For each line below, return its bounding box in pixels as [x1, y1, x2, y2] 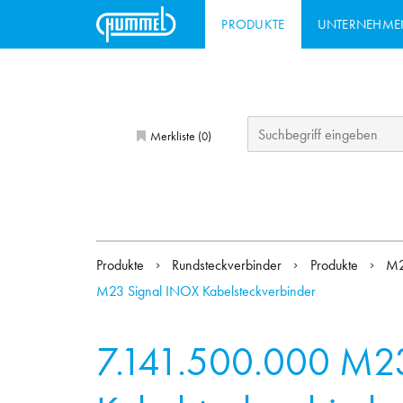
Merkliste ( [147, 127, 201, 144]
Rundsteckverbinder [172, 255, 286, 275]
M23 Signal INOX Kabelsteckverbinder [96, 282, 316, 301]
